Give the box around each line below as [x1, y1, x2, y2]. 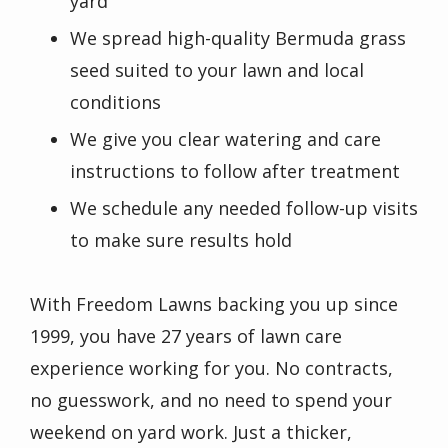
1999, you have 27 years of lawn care [30, 324, 342, 349]
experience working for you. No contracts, [30, 356, 393, 381]
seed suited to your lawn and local [70, 57, 364, 82]
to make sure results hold [70, 227, 292, 252]
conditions [70, 89, 161, 114]
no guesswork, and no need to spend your [30, 388, 392, 413]
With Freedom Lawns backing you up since [30, 292, 398, 317]
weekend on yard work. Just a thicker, [30, 420, 352, 445]
